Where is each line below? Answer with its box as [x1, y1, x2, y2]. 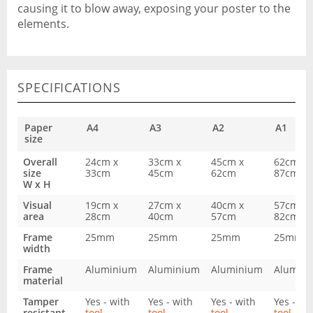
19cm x [85, 198, 118, 212]
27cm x [148, 198, 181, 212]
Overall [23, 155, 57, 168]
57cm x [274, 198, 307, 212]
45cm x [211, 155, 244, 168]
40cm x [211, 198, 244, 212]
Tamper [23, 295, 59, 308]
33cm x [148, 155, 181, 168]
